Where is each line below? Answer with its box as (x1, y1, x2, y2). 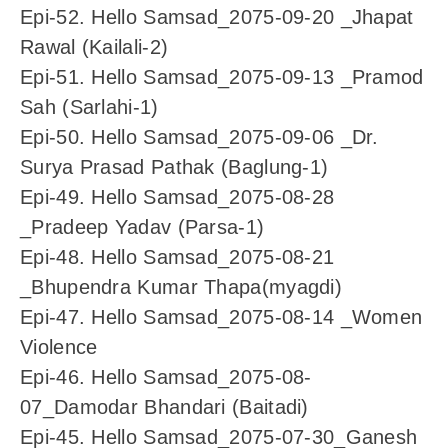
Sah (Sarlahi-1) (20, 96, 159, 119)
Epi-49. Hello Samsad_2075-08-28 (20, 186, 335, 209)
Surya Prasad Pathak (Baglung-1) (20, 156, 329, 179)
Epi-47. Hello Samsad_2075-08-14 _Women (20, 306, 423, 329)
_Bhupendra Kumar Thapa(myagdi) (20, 276, 342, 299)
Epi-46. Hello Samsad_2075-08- (20, 366, 312, 389)
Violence (20, 336, 98, 359)
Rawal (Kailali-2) (20, 36, 169, 59)
